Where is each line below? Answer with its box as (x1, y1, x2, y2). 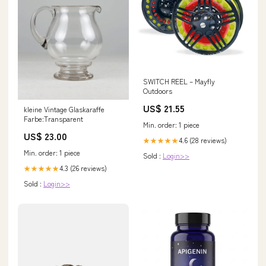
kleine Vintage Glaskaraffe (24, 103, 104, 114)
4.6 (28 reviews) (179, 135, 227, 145)
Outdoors (143, 85, 172, 96)
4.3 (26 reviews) (59, 162, 107, 173)
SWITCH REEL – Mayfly (143, 76, 215, 87)
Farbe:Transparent (24, 113, 83, 123)
